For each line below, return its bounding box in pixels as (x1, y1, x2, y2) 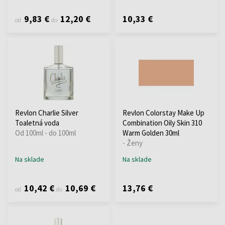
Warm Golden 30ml (123, 128, 179, 138)
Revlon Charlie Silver (15, 107, 78, 118)
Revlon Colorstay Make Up (123, 107, 204, 118)
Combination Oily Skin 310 (123, 118, 202, 128)
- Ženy (123, 138, 143, 148)
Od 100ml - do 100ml (15, 128, 76, 138)
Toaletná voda (15, 118, 59, 128)
